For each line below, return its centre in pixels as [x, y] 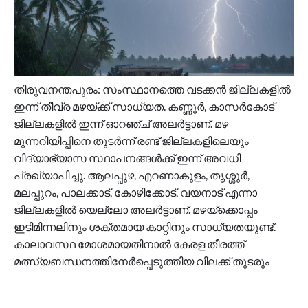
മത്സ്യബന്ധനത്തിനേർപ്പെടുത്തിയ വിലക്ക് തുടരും [142, 261]
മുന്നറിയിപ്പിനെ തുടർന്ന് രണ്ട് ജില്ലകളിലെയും [131, 140]
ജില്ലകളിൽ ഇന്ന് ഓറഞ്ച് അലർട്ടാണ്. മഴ [121, 123]
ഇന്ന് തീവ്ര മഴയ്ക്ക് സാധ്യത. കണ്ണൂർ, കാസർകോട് [144, 106]
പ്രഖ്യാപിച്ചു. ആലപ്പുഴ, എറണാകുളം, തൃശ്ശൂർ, [132, 175]
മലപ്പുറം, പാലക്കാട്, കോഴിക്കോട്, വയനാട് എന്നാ [135, 192]
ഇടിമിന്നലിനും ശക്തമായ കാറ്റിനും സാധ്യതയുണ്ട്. [145, 226]
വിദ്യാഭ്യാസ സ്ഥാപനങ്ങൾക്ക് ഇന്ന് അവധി [127, 157]
